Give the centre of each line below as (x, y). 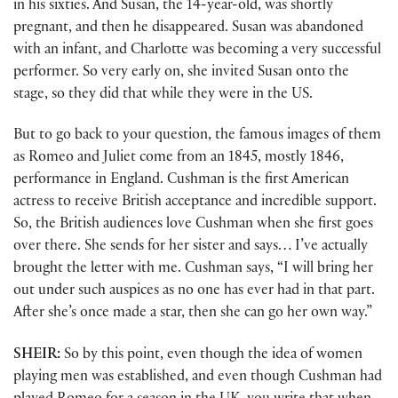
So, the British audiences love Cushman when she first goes (193, 226)
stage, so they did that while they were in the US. (163, 96)
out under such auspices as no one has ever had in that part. (194, 292)
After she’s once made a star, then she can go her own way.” (193, 314)
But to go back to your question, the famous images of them (197, 137)
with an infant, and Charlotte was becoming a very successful (197, 52)
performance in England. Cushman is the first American (181, 181)
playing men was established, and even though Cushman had (198, 378)
